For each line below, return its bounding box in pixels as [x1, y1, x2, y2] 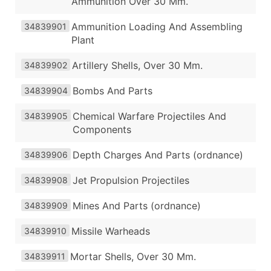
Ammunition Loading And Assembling [71, 20, 243, 33]
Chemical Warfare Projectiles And [73, 109, 226, 122]
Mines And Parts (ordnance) [73, 199, 201, 212]
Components [73, 123, 131, 135]
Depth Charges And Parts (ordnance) [73, 148, 243, 161]
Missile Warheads [71, 224, 150, 237]
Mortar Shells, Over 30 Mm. [70, 250, 196, 263]
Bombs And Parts [73, 84, 152, 97]
